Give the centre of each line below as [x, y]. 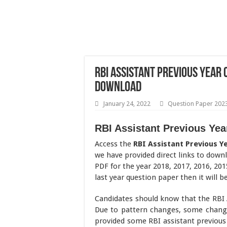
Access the [114, 144]
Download [118, 88]
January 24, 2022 [127, 104]
